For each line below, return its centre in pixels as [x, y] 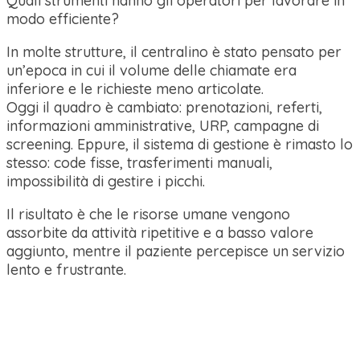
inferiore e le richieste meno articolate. [135, 88]
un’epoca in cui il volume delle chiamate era [151, 70]
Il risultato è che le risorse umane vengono [148, 214]
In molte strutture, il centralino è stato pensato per [174, 51]
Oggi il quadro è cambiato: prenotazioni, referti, [164, 107]
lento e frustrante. [66, 269]
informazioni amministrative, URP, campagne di [163, 125]
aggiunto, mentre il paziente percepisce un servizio [176, 251]
